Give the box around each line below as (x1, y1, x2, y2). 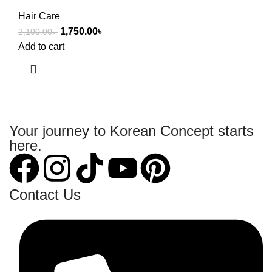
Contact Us (9, 186, 81, 203)
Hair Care (18, 10, 60, 21)
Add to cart (18, 41, 64, 52)
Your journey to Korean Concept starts (9, 122, 254, 139)
